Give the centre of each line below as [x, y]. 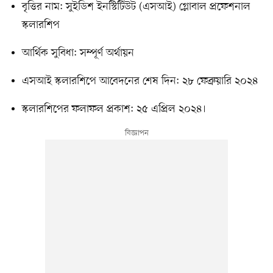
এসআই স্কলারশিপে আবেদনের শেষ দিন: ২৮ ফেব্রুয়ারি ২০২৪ [140, 81]
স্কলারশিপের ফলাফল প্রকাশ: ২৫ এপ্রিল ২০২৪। [114, 109]
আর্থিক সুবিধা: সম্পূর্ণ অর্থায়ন [78, 53]
